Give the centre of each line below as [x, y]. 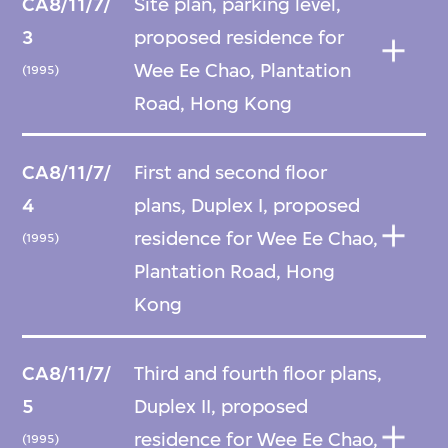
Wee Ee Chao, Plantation [243, 70]
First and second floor [231, 172]
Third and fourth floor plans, [258, 374]
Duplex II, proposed [221, 407]
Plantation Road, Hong [235, 271]
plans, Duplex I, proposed [247, 205]
